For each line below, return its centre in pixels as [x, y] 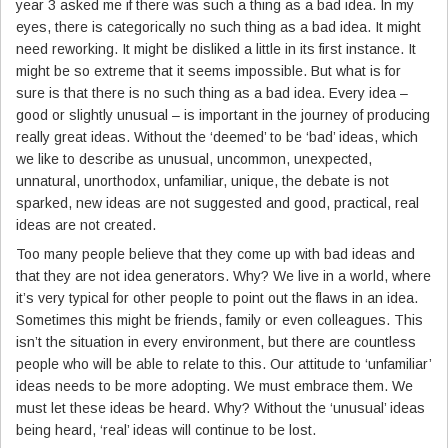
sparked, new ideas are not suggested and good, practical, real [217, 202]
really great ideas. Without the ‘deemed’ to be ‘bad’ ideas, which [217, 136]
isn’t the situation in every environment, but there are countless [216, 341]
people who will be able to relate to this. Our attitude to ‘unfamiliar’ [223, 363]
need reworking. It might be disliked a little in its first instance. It [216, 48]
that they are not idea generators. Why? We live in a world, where [223, 275]
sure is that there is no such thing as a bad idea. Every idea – [212, 92]
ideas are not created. [86, 224]
